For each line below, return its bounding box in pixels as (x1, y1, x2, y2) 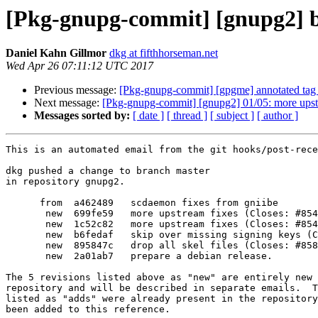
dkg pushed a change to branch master (6, 165, 210, 177)
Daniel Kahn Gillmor (6, 47, 106, 60)
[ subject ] (210, 109, 254, 122)
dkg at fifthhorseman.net (109, 47, 218, 60)
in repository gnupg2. (6, 176, 125, 187)
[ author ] (257, 109, 298, 122)
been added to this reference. (6, 304, 170, 315)
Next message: (34, 97, 102, 109)
